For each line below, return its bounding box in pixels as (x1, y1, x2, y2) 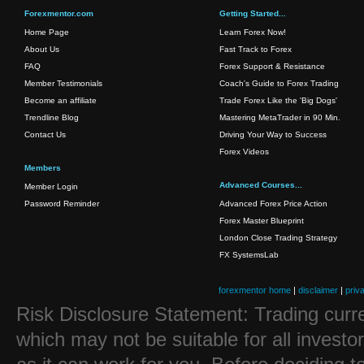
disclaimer (298, 285, 338, 296)
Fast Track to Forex (219, 45, 292, 54)
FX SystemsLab (219, 250, 279, 260)
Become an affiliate (24, 96, 97, 106)
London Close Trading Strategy (219, 233, 337, 243)
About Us (24, 45, 59, 54)
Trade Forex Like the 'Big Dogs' (219, 96, 337, 106)
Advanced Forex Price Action (219, 199, 327, 209)
